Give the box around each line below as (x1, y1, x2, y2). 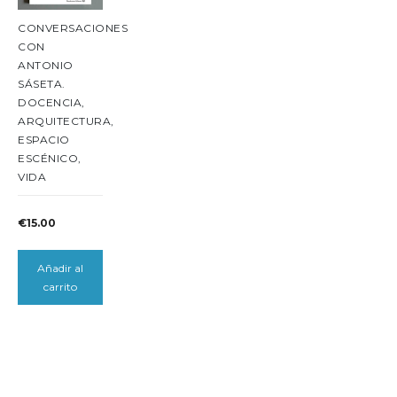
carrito (43, 279, 77, 293)
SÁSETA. (18, 76, 66, 90)
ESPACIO (18, 132, 70, 146)
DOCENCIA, (18, 95, 85, 109)
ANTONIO (18, 58, 74, 72)
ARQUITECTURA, (18, 113, 114, 128)
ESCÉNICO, (18, 151, 82, 165)
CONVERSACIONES (18, 20, 128, 35)
